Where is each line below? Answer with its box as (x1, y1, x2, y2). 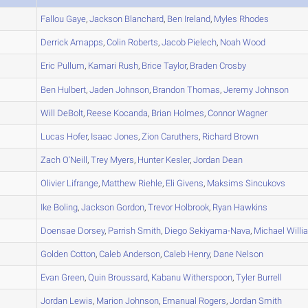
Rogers (197, 296, 227, 306)
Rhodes (237, 14, 269, 24)
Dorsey (76, 225, 105, 236)
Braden (190, 60, 218, 71)
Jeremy (223, 85, 254, 95)
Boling (52, 202, 78, 212)
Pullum (55, 60, 85, 71)
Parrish (108, 225, 136, 236)
